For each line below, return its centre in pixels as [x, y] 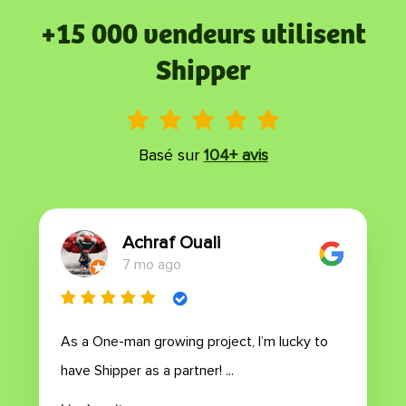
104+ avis [236, 155]
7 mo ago [152, 265]
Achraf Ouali [171, 243]
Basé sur [169, 155]
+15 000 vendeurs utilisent [203, 35]
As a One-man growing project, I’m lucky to [194, 342]
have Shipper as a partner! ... [147, 371]
